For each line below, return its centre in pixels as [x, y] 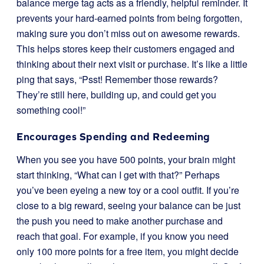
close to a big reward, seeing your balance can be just [128, 205]
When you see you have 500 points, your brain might [126, 159]
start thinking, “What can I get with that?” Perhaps [118, 175]
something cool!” [51, 110]
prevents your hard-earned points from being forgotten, [129, 18]
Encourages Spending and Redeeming [113, 136]
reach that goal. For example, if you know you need [123, 236]
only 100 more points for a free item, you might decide [128, 251]
